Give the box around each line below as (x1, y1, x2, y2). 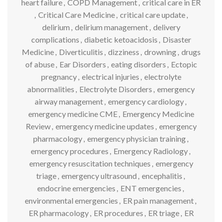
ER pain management (123, 196, 194, 205)
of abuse (25, 59, 55, 69)
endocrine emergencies (37, 183, 115, 193)
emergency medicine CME (28, 109, 117, 118)
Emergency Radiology (113, 146, 188, 156)
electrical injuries (81, 72, 139, 81)
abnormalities (27, 84, 74, 94)
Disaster (162, 35, 191, 44)
